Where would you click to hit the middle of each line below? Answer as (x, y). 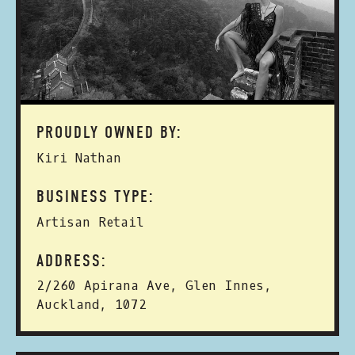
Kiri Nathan (79, 158)
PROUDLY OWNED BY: (109, 132)
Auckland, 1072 (92, 305)
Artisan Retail (90, 222)
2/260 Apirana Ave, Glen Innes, (154, 286)
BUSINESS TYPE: (95, 197)
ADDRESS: (72, 261)
